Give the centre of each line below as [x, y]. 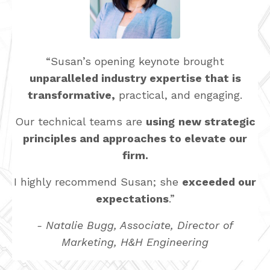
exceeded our [219, 181]
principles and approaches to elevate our [135, 138]
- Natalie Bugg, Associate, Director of [135, 225]
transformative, [71, 95]
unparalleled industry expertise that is [135, 78]
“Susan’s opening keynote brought [135, 61]
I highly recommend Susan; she [98, 181]
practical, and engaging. [179, 95]
